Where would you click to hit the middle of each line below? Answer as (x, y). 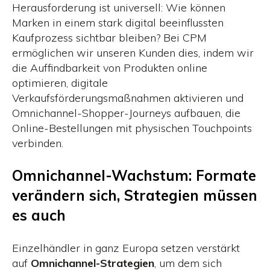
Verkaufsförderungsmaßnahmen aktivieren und (128, 98)
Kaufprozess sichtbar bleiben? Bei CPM (109, 37)
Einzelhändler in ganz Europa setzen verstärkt (126, 248)
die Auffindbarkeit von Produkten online (110, 67)
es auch (39, 215)
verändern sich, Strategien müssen (135, 195)
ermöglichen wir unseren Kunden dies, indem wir (133, 52)
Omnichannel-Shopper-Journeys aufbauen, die (126, 113)
